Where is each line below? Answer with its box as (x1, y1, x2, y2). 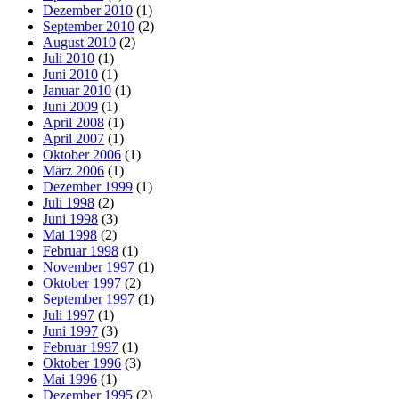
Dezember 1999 (43, 178, 133, 194)
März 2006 (43, 162, 104, 178)
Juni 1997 (43, 322, 98, 338)
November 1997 (43, 258, 134, 274)
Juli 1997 (43, 306, 94, 322)
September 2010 (43, 18, 134, 34)
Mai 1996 (43, 370, 97, 387)
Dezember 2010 (43, 2, 133, 18)
